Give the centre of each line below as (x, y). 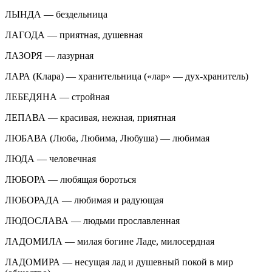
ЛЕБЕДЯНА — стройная (57, 97)
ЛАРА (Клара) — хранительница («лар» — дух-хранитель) (127, 76)
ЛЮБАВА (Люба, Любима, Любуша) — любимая (107, 138)
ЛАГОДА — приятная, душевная (74, 35)
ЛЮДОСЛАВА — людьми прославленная (92, 220)
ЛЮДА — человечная (50, 158)
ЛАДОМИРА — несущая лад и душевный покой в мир (119, 262)
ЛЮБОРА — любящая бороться (70, 179)
